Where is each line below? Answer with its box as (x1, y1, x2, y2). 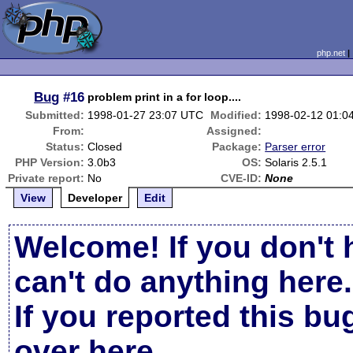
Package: (212, 140, 262, 153)
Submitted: (25, 109, 85, 121)
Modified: (210, 109, 262, 121)
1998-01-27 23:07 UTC (87, 109, 204, 121)
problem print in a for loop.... (87, 91, 242, 103)
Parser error (265, 140, 326, 153)
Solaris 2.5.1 (265, 156, 328, 169)
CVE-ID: (221, 172, 262, 184)
